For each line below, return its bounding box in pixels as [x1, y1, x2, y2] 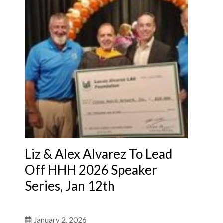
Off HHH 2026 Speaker [25, 161, 157, 178]
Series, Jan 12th [25, 177, 115, 194]
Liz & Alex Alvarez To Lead [25, 145, 172, 162]
